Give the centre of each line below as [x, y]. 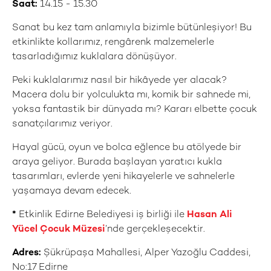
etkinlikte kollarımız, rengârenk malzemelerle [113, 43]
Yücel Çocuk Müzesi [59, 230]
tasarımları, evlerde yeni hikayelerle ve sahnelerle [123, 177]
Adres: [28, 253]
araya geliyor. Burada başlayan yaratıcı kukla [117, 162]
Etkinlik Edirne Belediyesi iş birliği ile [102, 215]
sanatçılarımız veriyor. [62, 124]
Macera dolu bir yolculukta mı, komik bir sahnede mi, [131, 95]
